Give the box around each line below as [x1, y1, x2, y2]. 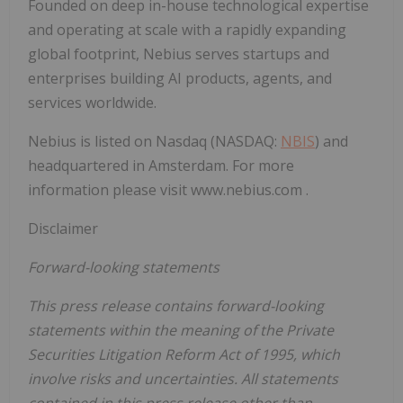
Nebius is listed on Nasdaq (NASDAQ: [28, 131, 281, 152]
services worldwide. [28, 93, 157, 113]
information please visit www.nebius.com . [28, 180, 309, 201]
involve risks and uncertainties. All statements [28, 369, 338, 390]
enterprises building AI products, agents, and [28, 68, 332, 89]
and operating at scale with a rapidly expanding [28, 20, 346, 40]
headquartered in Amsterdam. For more [28, 156, 294, 176]
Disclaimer [28, 219, 98, 239]
